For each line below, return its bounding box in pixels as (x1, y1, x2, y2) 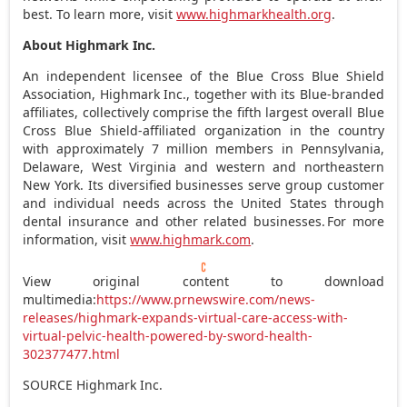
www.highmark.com (130, 230, 252, 248)
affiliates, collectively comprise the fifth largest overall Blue (23, 103, 384, 121)
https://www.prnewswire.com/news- (96, 290, 316, 308)
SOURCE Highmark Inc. (23, 375, 164, 393)
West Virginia (91, 157, 177, 175)
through (326, 194, 384, 212)
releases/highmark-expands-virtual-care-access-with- (23, 308, 349, 326)
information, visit (23, 230, 131, 248)
